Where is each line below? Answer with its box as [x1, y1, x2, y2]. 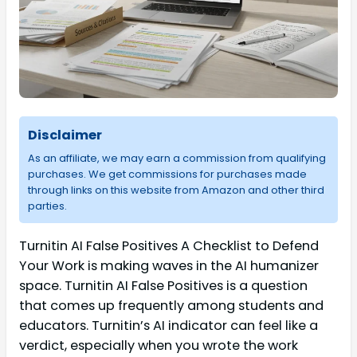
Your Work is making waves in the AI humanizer [19, 257, 319, 275]
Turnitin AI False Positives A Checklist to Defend [19, 237, 319, 255]
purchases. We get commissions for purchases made [27, 167, 307, 182]
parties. [27, 198, 67, 214]
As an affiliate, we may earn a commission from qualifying [27, 151, 326, 167]
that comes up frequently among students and [19, 296, 324, 315]
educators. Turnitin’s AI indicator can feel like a [19, 316, 318, 335]
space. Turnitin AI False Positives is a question [19, 277, 308, 295]
